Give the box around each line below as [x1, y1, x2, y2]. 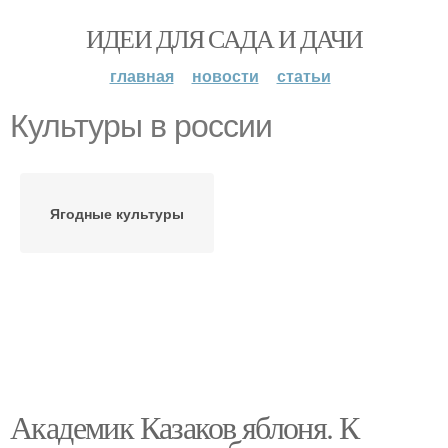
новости [191, 64, 259, 87]
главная [109, 64, 174, 87]
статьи [276, 64, 331, 87]
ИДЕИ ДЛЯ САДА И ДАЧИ [85, 21, 363, 55]
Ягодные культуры [50, 203, 184, 223]
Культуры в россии [10, 108, 272, 144]
